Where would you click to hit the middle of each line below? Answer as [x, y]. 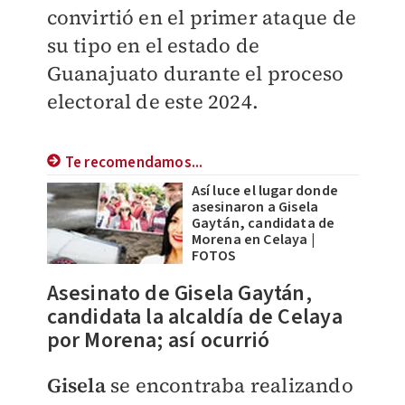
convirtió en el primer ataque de [201, 17]
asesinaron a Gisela [255, 207]
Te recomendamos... [134, 163]
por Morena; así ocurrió [158, 340]
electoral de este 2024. [153, 101]
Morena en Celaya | [253, 240]
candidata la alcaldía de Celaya [194, 317]
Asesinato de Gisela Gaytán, [179, 293]
